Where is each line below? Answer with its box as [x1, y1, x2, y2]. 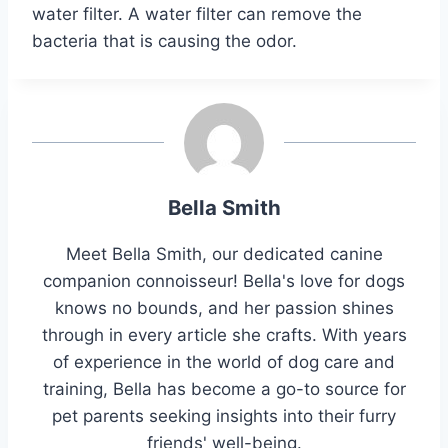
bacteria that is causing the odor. [32, 31, 297, 52]
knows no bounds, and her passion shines [54, 297, 394, 318]
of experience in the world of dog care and [53, 351, 395, 372]
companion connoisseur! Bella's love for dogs [43, 270, 405, 291]
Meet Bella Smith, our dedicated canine [65, 243, 383, 264]
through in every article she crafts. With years [41, 324, 407, 345]
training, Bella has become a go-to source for [42, 378, 406, 399]
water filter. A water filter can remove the [32, 4, 362, 25]
